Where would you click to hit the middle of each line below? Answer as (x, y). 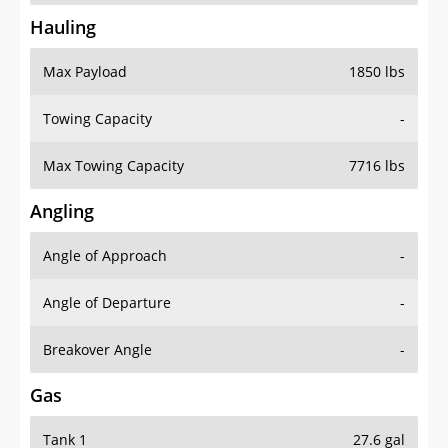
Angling (62, 211)
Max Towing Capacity (113, 166)
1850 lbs (377, 72)
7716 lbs (377, 166)
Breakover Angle (97, 350)
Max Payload (85, 72)
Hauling (63, 27)
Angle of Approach (105, 256)
